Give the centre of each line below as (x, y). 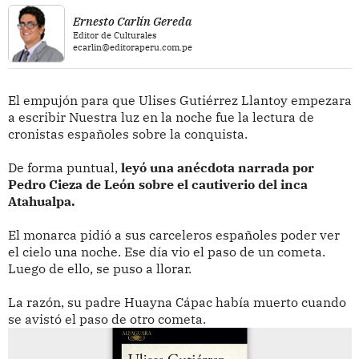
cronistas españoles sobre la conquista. (127, 133)
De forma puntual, (64, 167)
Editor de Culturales (115, 36)
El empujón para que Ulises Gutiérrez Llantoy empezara (179, 100)
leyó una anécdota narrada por (217, 167)
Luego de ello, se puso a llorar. (101, 268)
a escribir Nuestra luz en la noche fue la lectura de (161, 117)
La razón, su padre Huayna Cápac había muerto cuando (177, 302)
